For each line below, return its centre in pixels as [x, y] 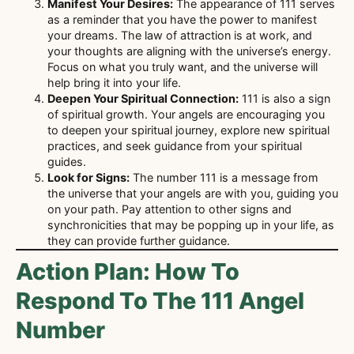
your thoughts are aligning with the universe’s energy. [189, 51]
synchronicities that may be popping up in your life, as [191, 225]
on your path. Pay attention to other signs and [169, 209]
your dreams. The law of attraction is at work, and [180, 36]
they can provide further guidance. [139, 241]
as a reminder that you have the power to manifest [182, 20]
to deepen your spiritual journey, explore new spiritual [188, 130]
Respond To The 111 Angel [160, 301]
